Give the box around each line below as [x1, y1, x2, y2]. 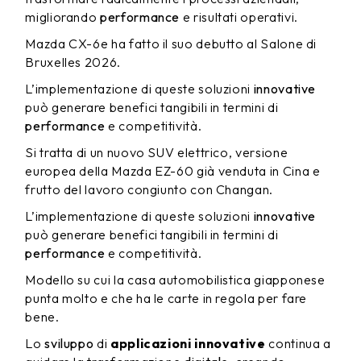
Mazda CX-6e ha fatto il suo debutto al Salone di [25, 35, 317, 52]
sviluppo [44, 335, 94, 351]
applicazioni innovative [110, 335, 266, 351]
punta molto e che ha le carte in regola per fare [25, 290, 308, 306]
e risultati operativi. [180, 9, 298, 25]
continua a [265, 335, 331, 351]
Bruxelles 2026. [25, 54, 121, 70]
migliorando [25, 9, 101, 25]
